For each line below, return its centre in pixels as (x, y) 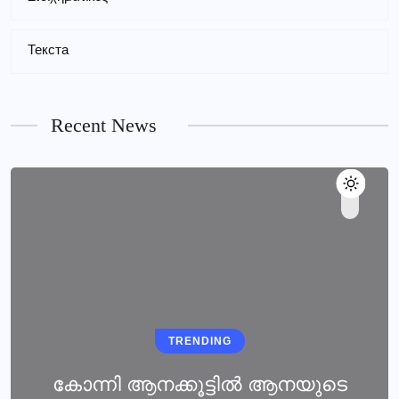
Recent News (104, 126)
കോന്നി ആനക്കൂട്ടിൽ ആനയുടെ (199, 385)
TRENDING (199, 342)
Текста (48, 52)
